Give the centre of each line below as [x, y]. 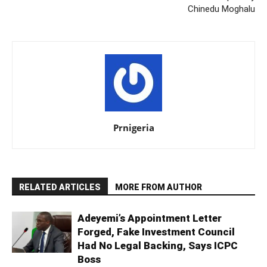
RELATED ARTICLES [60, 187]
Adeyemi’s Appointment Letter [150, 218]
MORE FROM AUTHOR [159, 187]
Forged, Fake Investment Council [156, 232]
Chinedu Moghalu [221, 9]
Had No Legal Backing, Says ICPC [158, 245]
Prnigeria [133, 127]
